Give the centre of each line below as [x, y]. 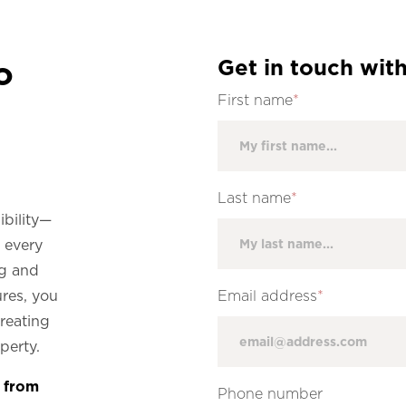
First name [255, 100]
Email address [267, 296]
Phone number [270, 394]
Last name [254, 198]
